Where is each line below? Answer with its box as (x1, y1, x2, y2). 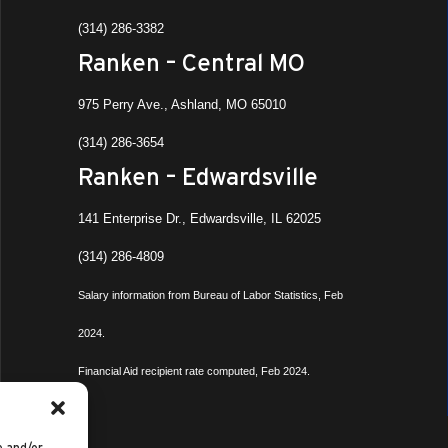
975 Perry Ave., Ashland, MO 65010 (78, 97, 287, 112)
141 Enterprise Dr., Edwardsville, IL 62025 (78, 211, 322, 226)
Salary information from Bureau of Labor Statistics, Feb (78, 289, 344, 301)
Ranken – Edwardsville (78, 163, 319, 190)
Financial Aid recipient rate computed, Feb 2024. (78, 365, 311, 377)
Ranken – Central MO (78, 49, 306, 76)
